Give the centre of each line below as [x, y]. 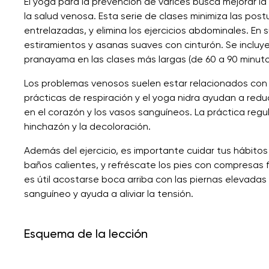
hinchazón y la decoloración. [87, 126]
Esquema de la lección [86, 233]
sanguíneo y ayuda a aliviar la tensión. [109, 193]
